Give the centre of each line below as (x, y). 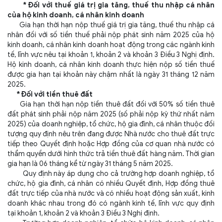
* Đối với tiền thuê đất (50, 94)
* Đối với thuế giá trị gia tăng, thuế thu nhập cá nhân (111, 5)
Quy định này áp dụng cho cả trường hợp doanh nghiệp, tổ (111, 174)
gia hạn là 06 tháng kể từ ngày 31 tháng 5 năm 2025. (90, 164)
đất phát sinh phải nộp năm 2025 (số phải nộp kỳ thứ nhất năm (111, 114)
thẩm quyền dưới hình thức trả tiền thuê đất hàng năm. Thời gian (111, 154)
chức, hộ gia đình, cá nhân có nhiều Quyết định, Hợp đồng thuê (111, 184)
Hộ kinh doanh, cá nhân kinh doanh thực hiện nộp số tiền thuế (111, 65)
